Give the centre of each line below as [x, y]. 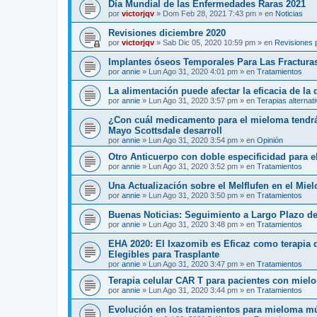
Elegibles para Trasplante [164, 254]
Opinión [270, 140]
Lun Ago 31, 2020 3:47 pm [193, 264]
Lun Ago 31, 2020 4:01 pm [193, 71]
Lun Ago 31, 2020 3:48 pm [193, 224]
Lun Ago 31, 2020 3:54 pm [193, 140]
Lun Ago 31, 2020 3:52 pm [193, 166]
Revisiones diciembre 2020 [167, 33]
